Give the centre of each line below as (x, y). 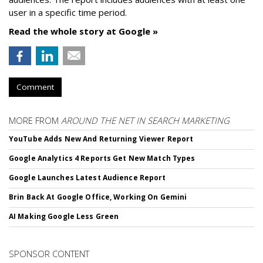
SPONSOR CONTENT (49, 254)
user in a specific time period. (68, 12)
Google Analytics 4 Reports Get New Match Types (102, 158)
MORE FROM (35, 120)
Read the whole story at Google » (83, 31)
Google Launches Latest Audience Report (87, 178)
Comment (35, 87)
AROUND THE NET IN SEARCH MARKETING (145, 120)
